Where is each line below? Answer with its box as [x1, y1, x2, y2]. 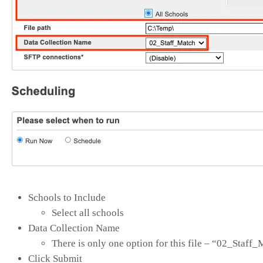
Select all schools [52, 207, 124, 218]
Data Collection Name [28, 222, 120, 234]
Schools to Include [28, 191, 106, 203]
